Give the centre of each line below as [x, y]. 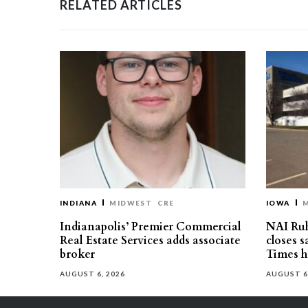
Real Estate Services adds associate [150, 241]
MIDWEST [131, 203]
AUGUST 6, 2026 [92, 274]
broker [77, 254]
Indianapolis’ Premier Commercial [151, 227]
